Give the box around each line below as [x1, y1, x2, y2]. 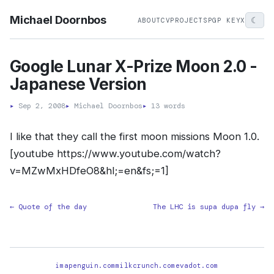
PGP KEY [207, 15, 241, 24]
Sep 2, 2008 [18, 101, 65, 111]
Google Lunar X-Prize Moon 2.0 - [10, 57, 257, 76]
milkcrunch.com [116, 261, 176, 270]
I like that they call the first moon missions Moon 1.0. [10, 130, 259, 143]
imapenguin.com [56, 261, 116, 270]
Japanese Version [10, 75, 147, 94]
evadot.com [176, 261, 218, 270]
